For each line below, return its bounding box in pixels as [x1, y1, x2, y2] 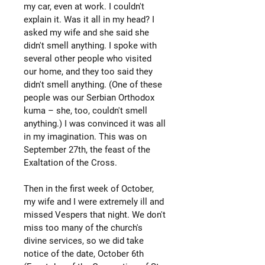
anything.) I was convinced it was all [24, 118, 166, 129]
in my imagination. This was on [24, 131, 147, 142]
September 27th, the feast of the [24, 144, 150, 155]
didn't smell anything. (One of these [24, 79, 162, 90]
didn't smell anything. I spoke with [24, 40, 157, 51]
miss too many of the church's [24, 222, 143, 233]
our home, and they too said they [24, 66, 153, 77]
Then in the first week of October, [24, 183, 154, 194]
